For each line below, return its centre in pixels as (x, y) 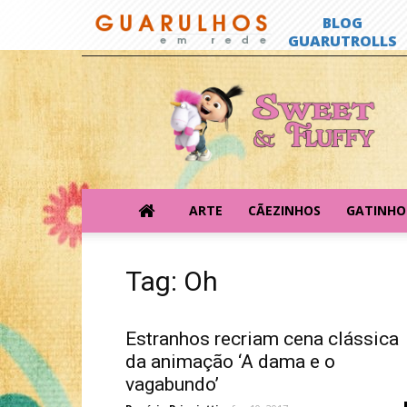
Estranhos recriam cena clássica (262, 339)
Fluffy (188, 129)
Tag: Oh (172, 281)
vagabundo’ (172, 384)
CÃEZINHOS (284, 210)
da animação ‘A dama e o (230, 362)
